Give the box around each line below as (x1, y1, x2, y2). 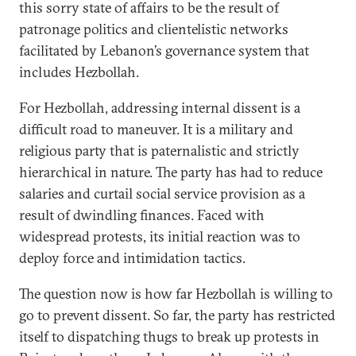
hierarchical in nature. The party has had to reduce (19, 163, 323, 181)
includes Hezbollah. (19, 63, 139, 81)
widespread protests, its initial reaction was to (19, 227, 300, 246)
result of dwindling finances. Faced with (19, 206, 265, 224)
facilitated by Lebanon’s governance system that (19, 41, 309, 60)
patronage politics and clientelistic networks (19, 20, 288, 38)
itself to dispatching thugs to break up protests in (19, 327, 319, 346)
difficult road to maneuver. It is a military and (19, 120, 293, 138)
